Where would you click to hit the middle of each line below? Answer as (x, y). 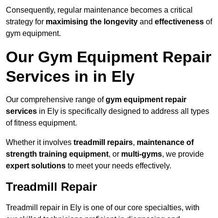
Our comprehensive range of (56, 100)
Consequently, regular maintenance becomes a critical (99, 10)
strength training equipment (57, 154)
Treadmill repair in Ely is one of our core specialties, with (103, 208)
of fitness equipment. (41, 123)
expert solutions (36, 166)
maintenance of (165, 143)
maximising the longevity (92, 22)
